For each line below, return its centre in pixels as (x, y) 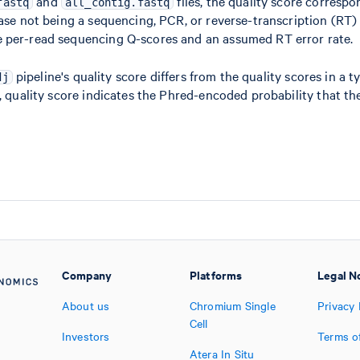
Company (87, 274)
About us (86, 305)
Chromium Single (232, 305)
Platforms (216, 274)
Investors (86, 336)
